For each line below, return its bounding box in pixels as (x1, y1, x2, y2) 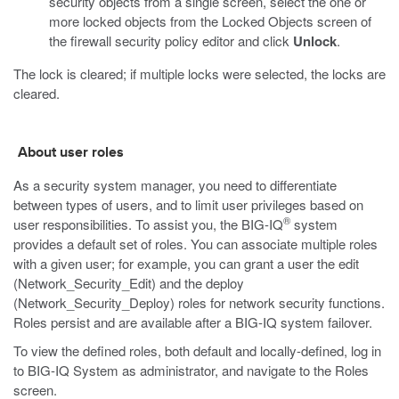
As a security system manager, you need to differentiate (13, 175, 337, 194)
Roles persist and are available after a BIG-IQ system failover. (13, 313, 372, 331)
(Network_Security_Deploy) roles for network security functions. (13, 293, 385, 312)
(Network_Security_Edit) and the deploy (13, 273, 244, 292)
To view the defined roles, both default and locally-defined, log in (13, 341, 381, 360)
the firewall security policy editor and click (49, 31, 293, 50)
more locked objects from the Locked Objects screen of (49, 12, 371, 30)
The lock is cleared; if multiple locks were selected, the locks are (13, 64, 386, 83)
